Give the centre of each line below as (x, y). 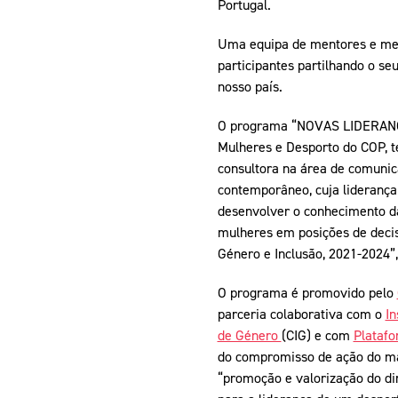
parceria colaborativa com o (301, 314)
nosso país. (250, 87)
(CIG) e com (317, 335)
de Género (249, 335)
